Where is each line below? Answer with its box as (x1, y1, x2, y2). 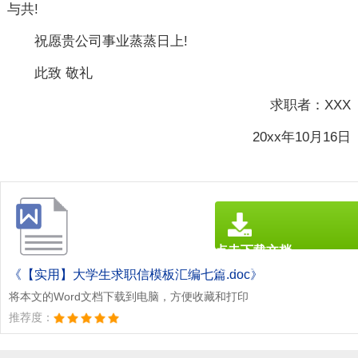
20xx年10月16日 (225, 129, 352, 145)
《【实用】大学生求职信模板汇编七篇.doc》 (9, 267, 263, 281)
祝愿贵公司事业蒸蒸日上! (34, 34, 188, 49)
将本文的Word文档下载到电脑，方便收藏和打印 (9, 289, 249, 303)
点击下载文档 (215, 243, 292, 257)
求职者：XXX (270, 97, 352, 113)
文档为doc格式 (215, 261, 280, 273)
